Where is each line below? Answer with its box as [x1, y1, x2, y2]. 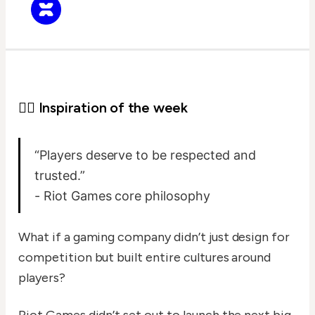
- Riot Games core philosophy [34, 188, 210, 204]
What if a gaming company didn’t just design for [18, 229, 290, 245]
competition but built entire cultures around [18, 250, 271, 266]
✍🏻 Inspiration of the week [18, 99, 188, 117]
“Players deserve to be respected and [34, 148, 256, 163]
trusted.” [34, 168, 85, 184]
